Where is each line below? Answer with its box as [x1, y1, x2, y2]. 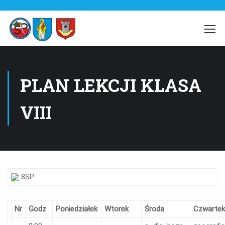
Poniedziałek [56, 204, 97, 213]
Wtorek [104, 204, 129, 213]
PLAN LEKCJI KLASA [20, 73, 201, 96]
